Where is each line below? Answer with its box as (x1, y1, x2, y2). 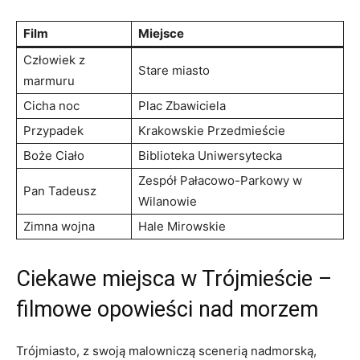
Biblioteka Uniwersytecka (138, 147, 282, 163)
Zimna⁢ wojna (23, 218, 95, 234)
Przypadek (23, 122, 84, 138)
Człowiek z (23, 51, 85, 67)
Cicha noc (23, 97, 80, 113)
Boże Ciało (23, 147, 84, 163)
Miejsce (138, 25, 184, 41)
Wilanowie (138, 193, 197, 209)
